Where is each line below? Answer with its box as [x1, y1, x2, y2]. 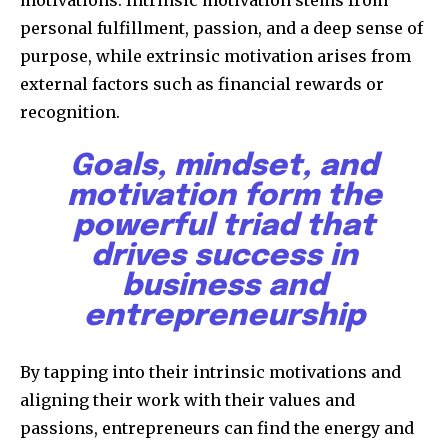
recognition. [20, 102, 120, 123]
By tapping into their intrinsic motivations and [20, 362, 401, 383]
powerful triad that [73, 211, 375, 243]
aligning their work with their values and [20, 390, 355, 411]
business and [121, 271, 327, 303]
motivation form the [66, 181, 382, 213]
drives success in [90, 241, 358, 273]
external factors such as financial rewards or [20, 74, 384, 95]
